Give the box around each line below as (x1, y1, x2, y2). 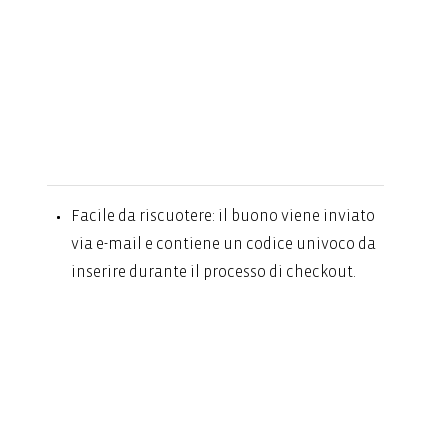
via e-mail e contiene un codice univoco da (70, 235, 376, 252)
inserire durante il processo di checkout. (70, 263, 356, 280)
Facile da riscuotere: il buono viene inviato (70, 207, 375, 224)
